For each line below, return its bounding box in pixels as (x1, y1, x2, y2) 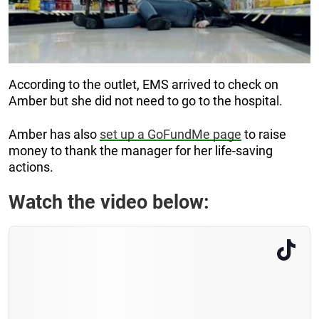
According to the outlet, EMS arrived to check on (9, 76, 278, 92)
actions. (9, 159, 53, 174)
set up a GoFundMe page (100, 126, 241, 142)
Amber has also (9, 126, 100, 142)
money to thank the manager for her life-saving (9, 142, 273, 158)
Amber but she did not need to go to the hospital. (9, 93, 283, 108)
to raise (241, 126, 286, 142)
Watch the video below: (9, 190, 209, 214)
